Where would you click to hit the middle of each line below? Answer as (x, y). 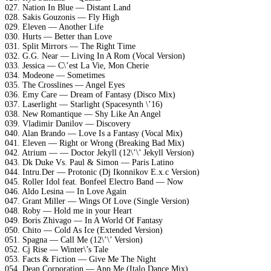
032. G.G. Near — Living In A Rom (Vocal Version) (95, 56)
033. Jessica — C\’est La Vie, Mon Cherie (77, 65)
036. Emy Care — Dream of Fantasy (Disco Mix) (90, 94)
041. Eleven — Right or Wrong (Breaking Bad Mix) (95, 143)
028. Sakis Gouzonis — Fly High (62, 17)
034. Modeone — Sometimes (55, 75)
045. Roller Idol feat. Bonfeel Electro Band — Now (94, 181)
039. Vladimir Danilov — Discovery (68, 123)
